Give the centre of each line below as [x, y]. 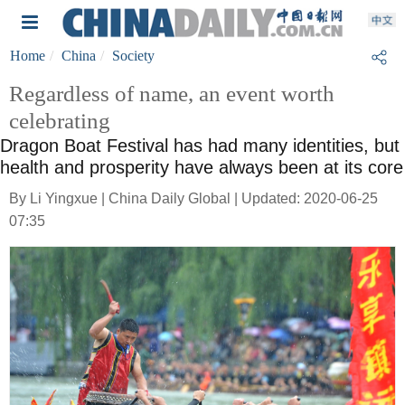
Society [133, 56]
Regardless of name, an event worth [172, 94]
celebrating [60, 121]
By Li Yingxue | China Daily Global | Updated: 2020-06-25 [193, 198]
